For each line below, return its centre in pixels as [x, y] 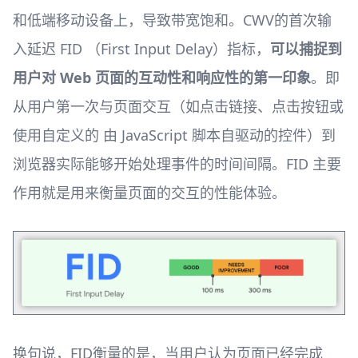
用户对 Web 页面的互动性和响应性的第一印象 [162, 78]
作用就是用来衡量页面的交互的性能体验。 [149, 193]
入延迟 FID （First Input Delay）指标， [141, 49]
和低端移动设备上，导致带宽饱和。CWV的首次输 [172, 20]
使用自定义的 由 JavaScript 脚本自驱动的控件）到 [174, 135]
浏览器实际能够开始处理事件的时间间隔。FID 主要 [177, 164]
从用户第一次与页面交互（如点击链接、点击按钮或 [178, 107]
